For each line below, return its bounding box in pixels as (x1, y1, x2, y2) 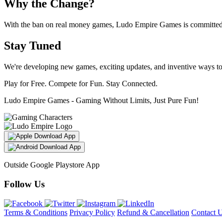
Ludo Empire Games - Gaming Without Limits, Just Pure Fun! (4, 96, 199, 105)
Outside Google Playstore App (4, 161, 100, 169)
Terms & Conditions (4, 208, 67, 217)
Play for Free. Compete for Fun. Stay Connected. (4, 79, 158, 88)
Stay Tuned (4, 39, 61, 53)
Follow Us (4, 178, 45, 189)
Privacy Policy (69, 208, 115, 217)
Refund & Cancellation (117, 208, 189, 217)
